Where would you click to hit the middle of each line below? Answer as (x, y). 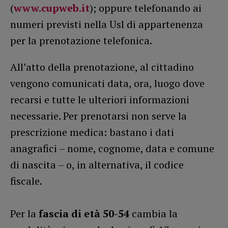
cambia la (153, 213)
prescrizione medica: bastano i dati (92, 132)
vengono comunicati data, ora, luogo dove (107, 83)
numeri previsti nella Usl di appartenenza (107, 24)
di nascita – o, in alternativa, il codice (97, 164)
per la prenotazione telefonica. (81, 40)
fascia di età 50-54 (84, 213)
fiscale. (26, 181)
